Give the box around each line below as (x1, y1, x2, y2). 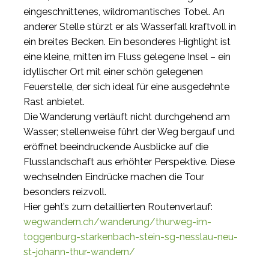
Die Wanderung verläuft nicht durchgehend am (23, 111, 230, 123)
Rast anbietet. (23, 96, 85, 108)
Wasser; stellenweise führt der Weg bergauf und (23, 126, 235, 138)
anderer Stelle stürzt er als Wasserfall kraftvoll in (23, 21, 236, 33)
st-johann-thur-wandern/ (23, 246, 135, 258)
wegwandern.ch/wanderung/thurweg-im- (23, 216, 211, 228)
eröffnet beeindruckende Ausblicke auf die (23, 141, 208, 153)
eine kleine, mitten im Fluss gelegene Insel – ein (23, 51, 231, 63)
